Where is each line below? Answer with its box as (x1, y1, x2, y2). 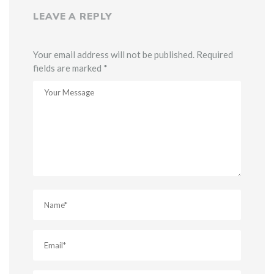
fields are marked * (33, 62, 108, 73)
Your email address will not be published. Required (33, 48, 233, 60)
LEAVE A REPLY (33, 10, 112, 22)
